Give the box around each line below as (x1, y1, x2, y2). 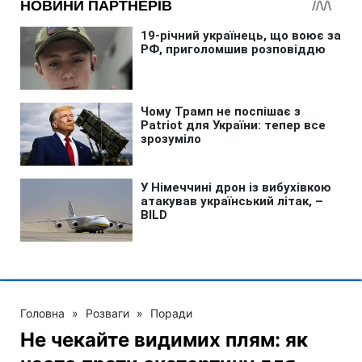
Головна (20, 305, 65, 320)
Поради (150, 305, 192, 320)
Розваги (86, 305, 129, 320)
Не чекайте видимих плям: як (20, 327, 308, 351)
